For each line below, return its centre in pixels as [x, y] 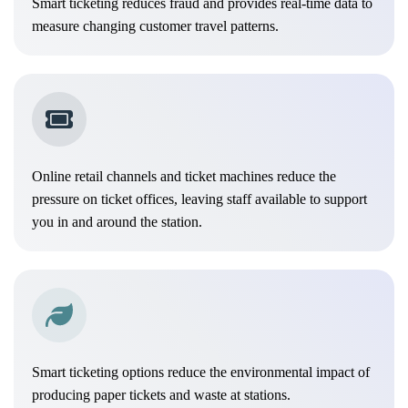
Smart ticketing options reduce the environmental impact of [201, 372]
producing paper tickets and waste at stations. [161, 394]
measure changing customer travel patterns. [155, 25]
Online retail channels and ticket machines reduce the [184, 176]
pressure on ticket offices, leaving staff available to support [199, 199]
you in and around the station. [117, 221]
